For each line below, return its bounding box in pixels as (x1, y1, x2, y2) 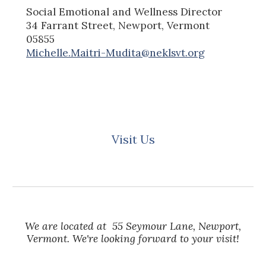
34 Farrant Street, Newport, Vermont (26, 18, 210, 32)
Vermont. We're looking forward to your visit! (27, 232, 239, 245)
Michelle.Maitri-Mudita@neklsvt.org (26, 46, 205, 59)
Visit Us (111, 132, 155, 147)
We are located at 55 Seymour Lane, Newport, (25, 220, 241, 233)
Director (180, 5, 223, 18)
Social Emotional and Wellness (26, 5, 181, 18)
